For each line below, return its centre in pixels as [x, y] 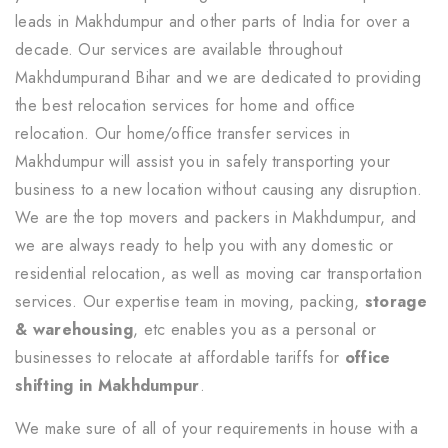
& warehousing [74, 329]
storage [395, 301]
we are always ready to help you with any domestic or [204, 245]
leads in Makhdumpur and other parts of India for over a [213, 21]
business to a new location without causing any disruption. [219, 189]
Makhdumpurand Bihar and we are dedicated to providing [218, 77]
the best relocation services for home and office [185, 105]
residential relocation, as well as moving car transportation [218, 273]
